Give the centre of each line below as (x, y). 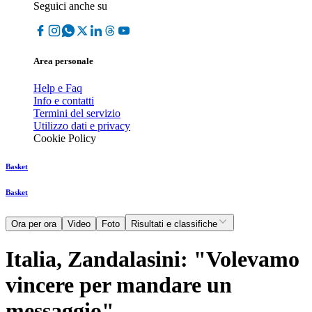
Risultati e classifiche (174, 224)
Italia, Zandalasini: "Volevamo (153, 259)
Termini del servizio (77, 114)
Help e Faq (58, 88)
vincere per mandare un (119, 284)
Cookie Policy (65, 139)
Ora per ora (34, 224)
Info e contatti (64, 101)
